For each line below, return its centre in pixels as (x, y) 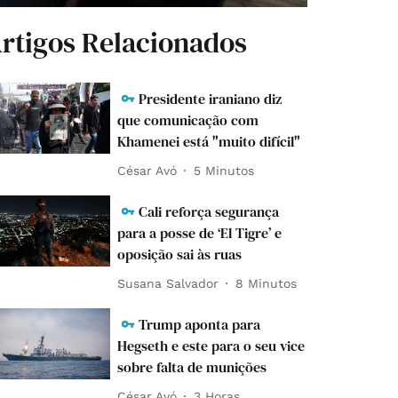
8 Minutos (267, 283)
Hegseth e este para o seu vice (211, 346)
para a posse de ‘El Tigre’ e (200, 233)
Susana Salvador (168, 283)
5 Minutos (224, 170)
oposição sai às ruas (180, 255)
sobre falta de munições (192, 367)
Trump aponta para (200, 325)
